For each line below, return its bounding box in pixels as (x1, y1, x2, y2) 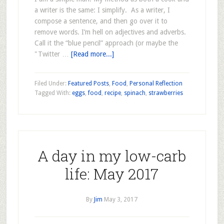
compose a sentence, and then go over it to (34, 17, 167, 25)
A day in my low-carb (37, 146, 186, 165)
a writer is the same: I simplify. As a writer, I (34, 6, 170, 14)
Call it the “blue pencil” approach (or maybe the (34, 39, 178, 47)
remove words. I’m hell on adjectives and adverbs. (34, 28, 186, 36)
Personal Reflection (129, 80, 182, 87)
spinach (123, 89, 145, 96)
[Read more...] (70, 50, 114, 58)
